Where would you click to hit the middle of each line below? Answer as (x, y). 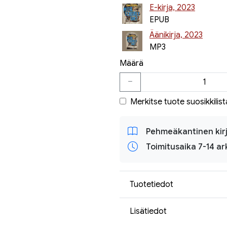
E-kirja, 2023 (172, 8)
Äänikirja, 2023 (176, 35)
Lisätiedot (148, 211)
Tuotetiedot (152, 184)
